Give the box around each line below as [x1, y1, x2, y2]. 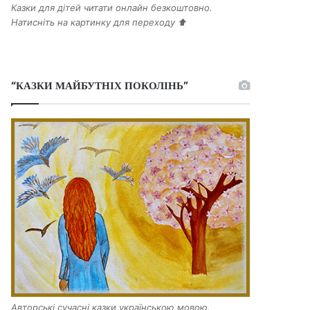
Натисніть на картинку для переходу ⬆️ [11, 16, 188, 28]
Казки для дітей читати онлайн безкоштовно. [11, 1, 213, 13]
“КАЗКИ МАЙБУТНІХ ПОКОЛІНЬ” [11, 77, 189, 93]
